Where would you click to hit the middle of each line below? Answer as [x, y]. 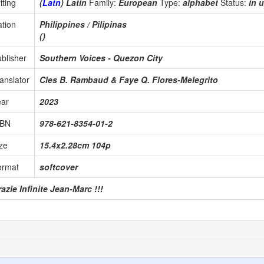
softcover [59, 167]
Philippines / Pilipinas [83, 24]
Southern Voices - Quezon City [101, 58]
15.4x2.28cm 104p [75, 145]
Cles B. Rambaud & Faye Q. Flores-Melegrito [129, 80]
